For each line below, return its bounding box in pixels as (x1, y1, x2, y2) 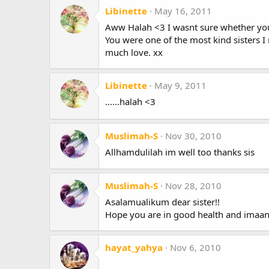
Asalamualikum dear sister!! (105, 196, 220, 208)
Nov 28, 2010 (165, 180, 222, 192)
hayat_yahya (105, 241, 163, 254)
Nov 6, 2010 (170, 241, 221, 254)
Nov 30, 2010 (165, 129, 222, 142)
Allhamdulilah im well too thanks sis (105, 145, 255, 158)
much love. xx (105, 46, 163, 59)
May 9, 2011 (154, 79, 207, 92)
